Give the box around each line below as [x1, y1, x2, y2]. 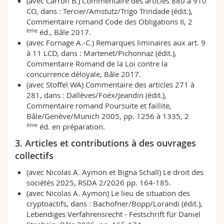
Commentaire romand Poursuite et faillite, [26, 100, 171, 111]
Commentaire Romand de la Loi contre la [26, 58, 167, 69]
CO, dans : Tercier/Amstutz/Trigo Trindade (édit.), [26, 6, 192, 16]
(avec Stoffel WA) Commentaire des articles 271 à [26, 79, 194, 90]
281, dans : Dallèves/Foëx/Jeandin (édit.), [26, 90, 166, 100]
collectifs [15, 149, 53, 162]
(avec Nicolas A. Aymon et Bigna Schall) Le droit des [26, 167, 203, 177]
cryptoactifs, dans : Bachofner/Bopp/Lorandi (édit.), [26, 198, 202, 209]
